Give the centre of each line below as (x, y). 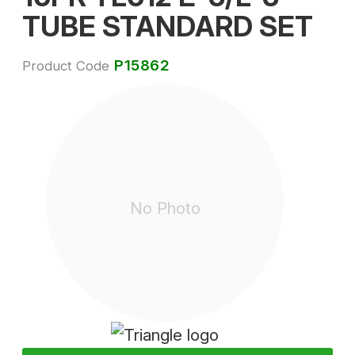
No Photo (165, 208)
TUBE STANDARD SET (168, 26)
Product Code (66, 65)
